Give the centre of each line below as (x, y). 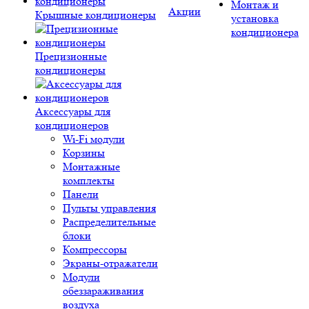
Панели (81, 194)
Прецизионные (71, 56)
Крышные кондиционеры (96, 15)
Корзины (84, 153)
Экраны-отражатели (110, 263)
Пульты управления (109, 208)
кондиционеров (72, 125)
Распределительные (109, 222)
